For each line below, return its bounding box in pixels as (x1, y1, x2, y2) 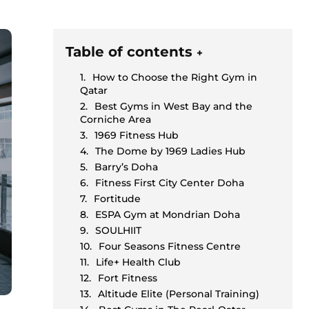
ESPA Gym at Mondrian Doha (95, 208, 241, 221)
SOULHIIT (95, 224, 142, 237)
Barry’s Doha (94, 161, 159, 174)
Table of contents (66, 43, 197, 61)
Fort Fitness (98, 272, 158, 285)
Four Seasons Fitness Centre (99, 240, 241, 253)
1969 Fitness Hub (94, 129, 179, 142)
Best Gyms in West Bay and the (94, 100, 253, 113)
